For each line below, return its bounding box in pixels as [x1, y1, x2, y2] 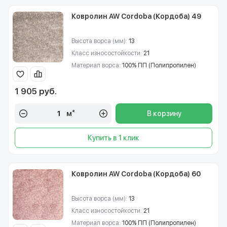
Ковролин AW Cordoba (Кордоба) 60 [71, 170, 201, 178]
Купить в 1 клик [88, 134, 139, 142]
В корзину [146, 109, 181, 118]
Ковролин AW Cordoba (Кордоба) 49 [71, 12, 201, 20]
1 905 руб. [15, 86, 57, 96]
